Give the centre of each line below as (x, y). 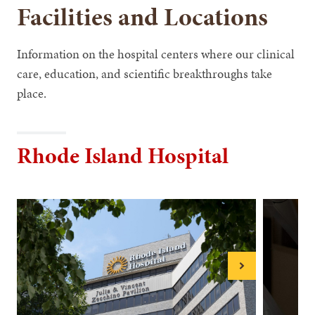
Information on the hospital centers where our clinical (156, 53)
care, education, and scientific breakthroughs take (145, 73)
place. (32, 93)
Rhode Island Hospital (123, 155)
